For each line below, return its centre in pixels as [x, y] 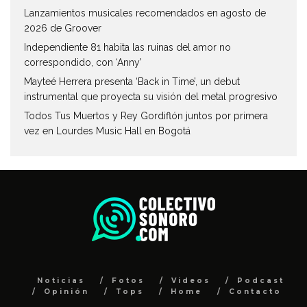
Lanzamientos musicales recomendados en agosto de [145, 13]
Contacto [255, 291]
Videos [191, 280]
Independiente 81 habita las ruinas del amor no [127, 47]
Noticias [61, 280]
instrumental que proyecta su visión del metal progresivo [151, 96]
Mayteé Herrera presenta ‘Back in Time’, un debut [132, 81]
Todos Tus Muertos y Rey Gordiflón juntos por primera [146, 115]
